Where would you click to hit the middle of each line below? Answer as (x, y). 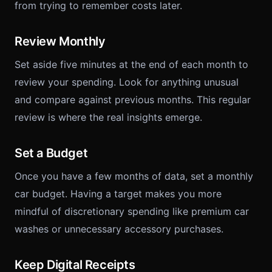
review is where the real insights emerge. (108, 117)
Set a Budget (51, 153)
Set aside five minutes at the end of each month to (131, 64)
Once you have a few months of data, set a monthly (134, 176)
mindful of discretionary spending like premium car (132, 211)
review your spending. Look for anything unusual (127, 82)
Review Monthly (60, 41)
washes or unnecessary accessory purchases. (119, 229)
